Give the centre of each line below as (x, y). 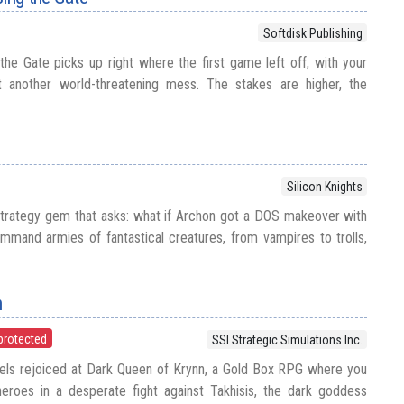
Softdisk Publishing (312, 33)
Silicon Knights (324, 186)
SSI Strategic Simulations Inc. (287, 340)
